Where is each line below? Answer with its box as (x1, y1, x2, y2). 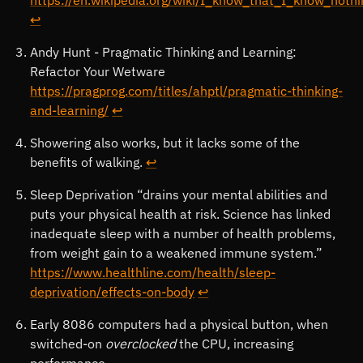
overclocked (105, 335, 177, 352)
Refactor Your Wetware (30, 62, 166, 79)
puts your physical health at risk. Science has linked (30, 205, 331, 222)
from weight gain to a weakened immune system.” (30, 244, 323, 261)
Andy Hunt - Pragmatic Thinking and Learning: (30, 43, 297, 60)
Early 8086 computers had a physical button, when (30, 315, 329, 332)
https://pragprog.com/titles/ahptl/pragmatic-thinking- (30, 82, 344, 99)
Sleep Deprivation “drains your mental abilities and (30, 186, 328, 203)
